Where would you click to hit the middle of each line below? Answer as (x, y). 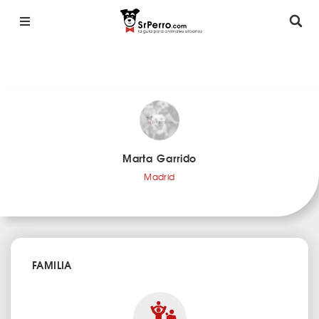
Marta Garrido (159, 158)
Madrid (159, 177)
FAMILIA (52, 265)
